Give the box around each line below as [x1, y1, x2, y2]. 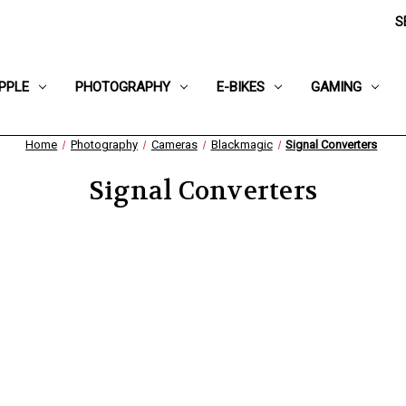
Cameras [150, 138, 198, 151]
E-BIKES [216, 79, 265, 96]
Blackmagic [210, 138, 273, 151]
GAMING [310, 79, 362, 96]
